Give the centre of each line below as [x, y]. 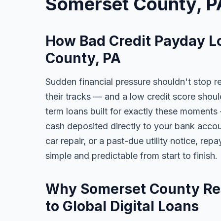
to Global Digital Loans [122, 206]
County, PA [83, 58]
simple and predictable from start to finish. [131, 156]
